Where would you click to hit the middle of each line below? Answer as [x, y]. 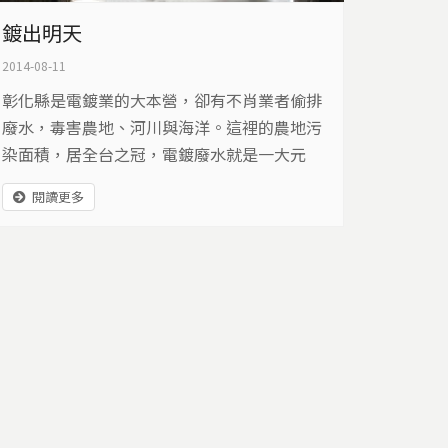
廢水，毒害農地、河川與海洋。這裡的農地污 [162, 126]
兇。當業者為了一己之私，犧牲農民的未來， [162, 180]
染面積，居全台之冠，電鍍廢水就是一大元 [154, 153]
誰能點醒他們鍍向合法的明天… [114, 207]
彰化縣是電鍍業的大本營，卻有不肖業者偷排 [162, 99]
